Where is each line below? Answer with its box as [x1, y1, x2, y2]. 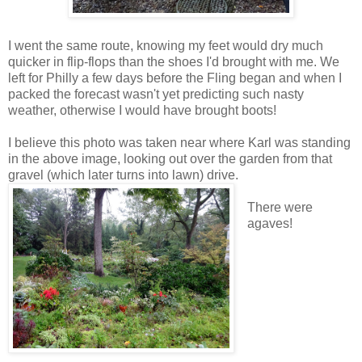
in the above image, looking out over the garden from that [8, 152, 332, 166]
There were [246, 200, 313, 215]
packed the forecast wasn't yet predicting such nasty [8, 87, 304, 102]
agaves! [246, 217, 293, 231]
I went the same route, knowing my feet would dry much [8, 39, 323, 53]
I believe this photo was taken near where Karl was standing [8, 136, 351, 150]
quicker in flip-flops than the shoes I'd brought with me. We [8, 55, 339, 69]
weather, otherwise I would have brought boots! [8, 103, 276, 118]
